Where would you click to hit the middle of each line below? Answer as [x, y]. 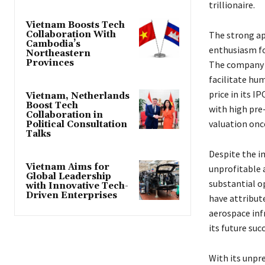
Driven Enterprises [72, 196]
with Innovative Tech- [77, 186]
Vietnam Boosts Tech [75, 25]
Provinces [50, 63]
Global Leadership [69, 177]
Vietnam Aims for [68, 167]
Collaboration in [64, 115]
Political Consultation [77, 125]
